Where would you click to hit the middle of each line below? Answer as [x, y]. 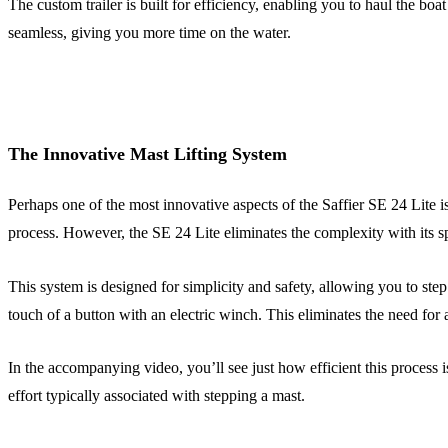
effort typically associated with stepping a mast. [156, 396]
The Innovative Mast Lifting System [147, 153]
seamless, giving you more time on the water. [149, 32]
